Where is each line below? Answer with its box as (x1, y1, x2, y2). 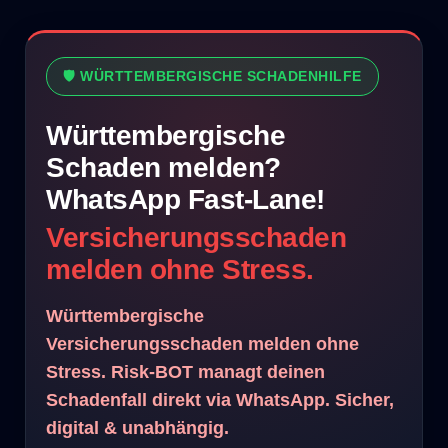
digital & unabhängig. (46, 417, 226, 439)
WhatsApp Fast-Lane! (46, 182, 347, 217)
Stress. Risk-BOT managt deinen (46, 361, 320, 383)
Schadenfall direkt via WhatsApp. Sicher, (46, 389, 391, 411)
